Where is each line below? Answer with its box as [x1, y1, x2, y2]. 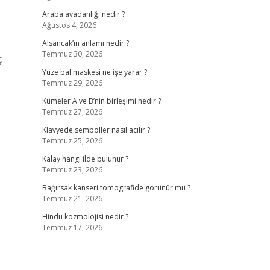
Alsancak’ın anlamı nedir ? [42, 38, 129, 48]
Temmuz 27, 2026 [42, 107, 102, 117]
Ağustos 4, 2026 [42, 20, 96, 30]
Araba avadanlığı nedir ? [42, 9, 125, 19]
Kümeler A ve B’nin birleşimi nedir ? [42, 96, 161, 106]
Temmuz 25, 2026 [42, 136, 102, 146]
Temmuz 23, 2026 [42, 165, 102, 175]
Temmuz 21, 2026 [42, 193, 102, 204]
